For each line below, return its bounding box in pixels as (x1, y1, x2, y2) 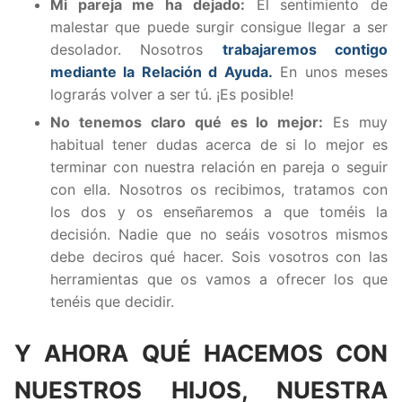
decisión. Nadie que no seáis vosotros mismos (50, 224, 388, 243)
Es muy (323, 112, 388, 131)
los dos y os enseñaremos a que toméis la (50, 202, 388, 221)
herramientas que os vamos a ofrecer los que (50, 269, 388, 288)
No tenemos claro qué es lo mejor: (50, 112, 324, 131)
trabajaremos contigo (222, 39, 389, 58)
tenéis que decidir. (50, 292, 174, 310)
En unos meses (272, 62, 389, 81)
